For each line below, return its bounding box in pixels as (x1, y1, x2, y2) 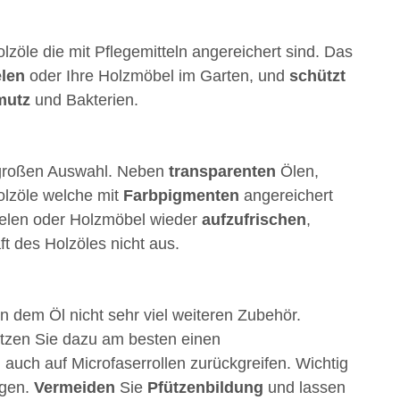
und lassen (262, 378, 346, 396)
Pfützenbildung (146, 378, 263, 396)
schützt (288, 66, 346, 85)
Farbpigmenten (122, 186, 239, 204)
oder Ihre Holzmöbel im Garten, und (24, 66, 289, 85)
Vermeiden (33, 378, 115, 396)
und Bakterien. (29, 90, 138, 109)
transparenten (168, 162, 276, 180)
